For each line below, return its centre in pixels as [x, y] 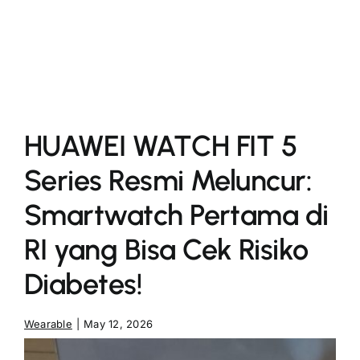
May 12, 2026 [119, 324]
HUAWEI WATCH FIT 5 [160, 146]
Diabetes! [83, 284]
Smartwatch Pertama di [176, 215]
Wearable [48, 324]
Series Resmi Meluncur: [168, 180]
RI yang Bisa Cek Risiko [166, 250]
